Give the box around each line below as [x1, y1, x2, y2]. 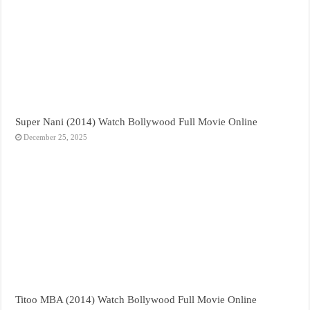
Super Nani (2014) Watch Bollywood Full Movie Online [15, 115, 258, 127]
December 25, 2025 [24, 132, 88, 141]
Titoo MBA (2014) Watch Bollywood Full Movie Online [15, 293, 257, 306]
